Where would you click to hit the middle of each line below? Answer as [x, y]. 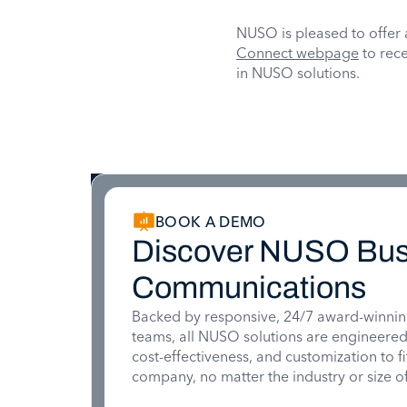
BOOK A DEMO [211, 222]
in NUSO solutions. [298, 73]
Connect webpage [298, 53]
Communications [249, 288]
